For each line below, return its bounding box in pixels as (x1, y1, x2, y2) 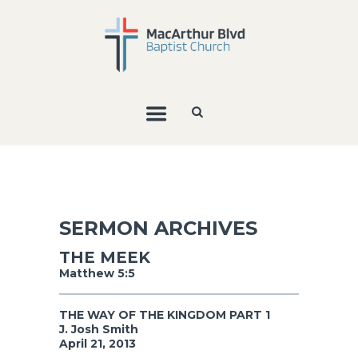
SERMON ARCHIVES (59, 216, 257, 240)
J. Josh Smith (59, 321, 138, 336)
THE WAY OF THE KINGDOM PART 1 (59, 307, 270, 322)
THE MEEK (59, 247, 150, 267)
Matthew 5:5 (59, 265, 135, 280)
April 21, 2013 (59, 336, 136, 351)
